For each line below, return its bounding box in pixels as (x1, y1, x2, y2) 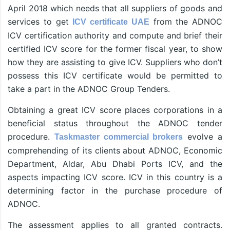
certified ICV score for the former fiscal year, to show (8, 44, 222, 54)
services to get (8, 16, 73, 27)
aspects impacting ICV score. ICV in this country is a (8, 172, 222, 183)
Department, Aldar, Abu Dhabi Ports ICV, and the (8, 159, 222, 169)
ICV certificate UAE (72, 17, 149, 27)
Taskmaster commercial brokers (54, 132, 183, 142)
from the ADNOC (149, 16, 222, 27)
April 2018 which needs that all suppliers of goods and (8, 3, 222, 14)
